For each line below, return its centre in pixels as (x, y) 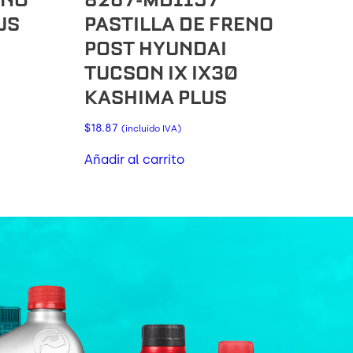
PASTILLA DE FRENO (178, 24)
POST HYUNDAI (155, 48)
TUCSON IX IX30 (161, 72)
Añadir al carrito (134, 159)
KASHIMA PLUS (155, 97)
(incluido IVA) (151, 128)
